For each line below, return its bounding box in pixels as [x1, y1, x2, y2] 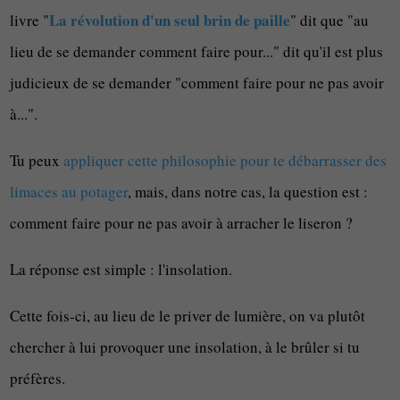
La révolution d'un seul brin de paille [49, 9, 291, 31]
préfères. [10, 368, 66, 388]
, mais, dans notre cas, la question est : [128, 181, 369, 202]
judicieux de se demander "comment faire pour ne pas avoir [10, 72, 385, 93]
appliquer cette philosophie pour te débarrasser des [63, 150, 387, 171]
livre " [10, 10, 50, 30]
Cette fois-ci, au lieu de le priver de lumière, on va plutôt [10, 305, 366, 326]
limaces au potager [10, 181, 129, 202]
